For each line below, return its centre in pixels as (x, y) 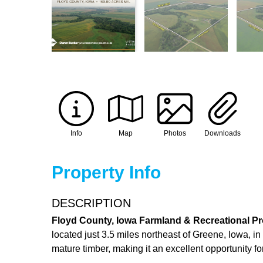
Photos (175, 133)
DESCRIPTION (91, 203)
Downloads (222, 133)
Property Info (106, 172)
